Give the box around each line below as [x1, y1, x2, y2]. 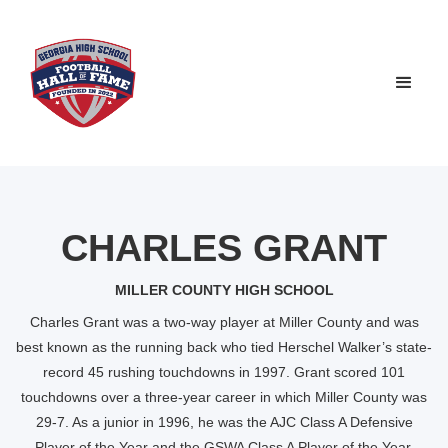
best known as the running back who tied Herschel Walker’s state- [16, 339, 432, 355]
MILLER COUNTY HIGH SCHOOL [114, 282, 334, 298]
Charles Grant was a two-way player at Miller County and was [29, 314, 419, 330]
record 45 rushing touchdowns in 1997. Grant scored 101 [43, 364, 405, 380]
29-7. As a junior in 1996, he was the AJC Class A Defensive [35, 414, 413, 430]
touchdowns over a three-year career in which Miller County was [21, 389, 427, 405]
